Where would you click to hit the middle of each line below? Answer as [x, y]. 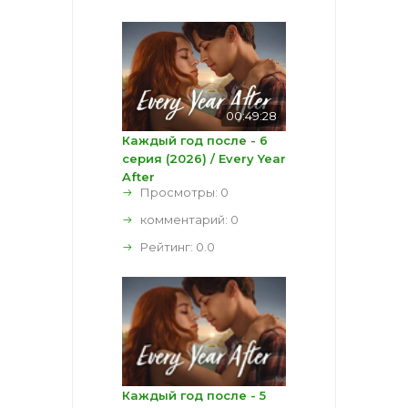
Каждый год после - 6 [195, 140]
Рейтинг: [168, 246]
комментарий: [185, 219]
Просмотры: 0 [184, 192]
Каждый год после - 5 [194, 395]
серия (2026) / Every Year [204, 158]
